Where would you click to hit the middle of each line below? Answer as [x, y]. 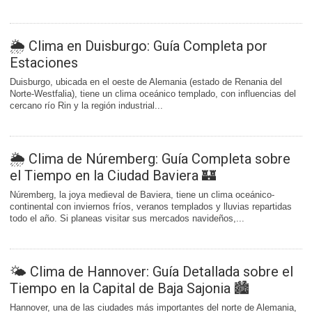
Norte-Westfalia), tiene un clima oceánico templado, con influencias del [153, 94]
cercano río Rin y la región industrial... [86, 106]
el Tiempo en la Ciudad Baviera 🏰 [113, 175]
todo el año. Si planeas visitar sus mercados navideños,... [127, 218]
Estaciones [44, 63]
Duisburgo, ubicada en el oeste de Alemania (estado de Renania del [146, 82]
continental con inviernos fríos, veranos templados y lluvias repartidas [151, 206]
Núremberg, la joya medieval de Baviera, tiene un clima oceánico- [142, 195]
